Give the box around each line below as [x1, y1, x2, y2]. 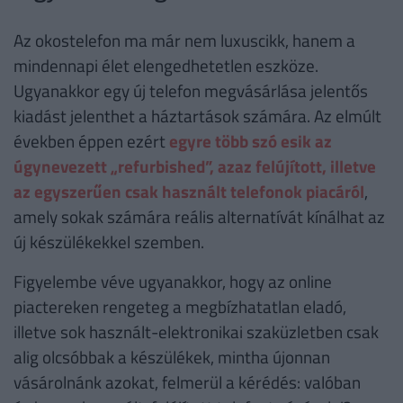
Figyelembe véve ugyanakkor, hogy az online [13, 268, 332, 295]
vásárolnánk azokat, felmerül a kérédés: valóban [13, 369, 361, 396]
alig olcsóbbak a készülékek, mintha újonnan [13, 344, 330, 371]
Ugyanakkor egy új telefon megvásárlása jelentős [13, 77, 368, 104]
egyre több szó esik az [169, 128, 332, 155]
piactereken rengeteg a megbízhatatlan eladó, [13, 293, 346, 320]
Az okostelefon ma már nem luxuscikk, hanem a [13, 27, 355, 54]
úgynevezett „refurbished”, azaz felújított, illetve [13, 153, 376, 180]
